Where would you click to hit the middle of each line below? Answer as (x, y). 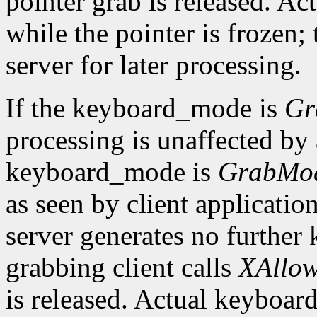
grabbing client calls (122, 267)
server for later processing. (154, 65)
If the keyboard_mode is (145, 108)
